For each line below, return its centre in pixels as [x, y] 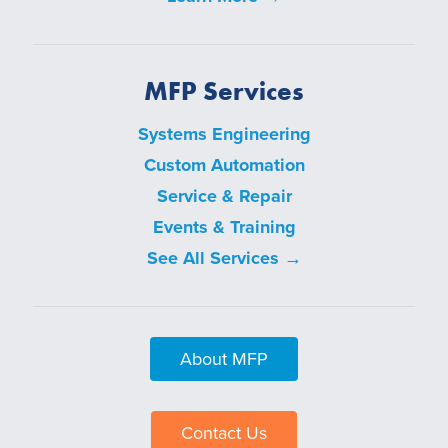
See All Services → [224, 257]
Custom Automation [224, 164]
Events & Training [224, 226]
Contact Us [224, 432]
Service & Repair [224, 195]
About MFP [224, 358]
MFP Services [224, 90]
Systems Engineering [224, 133]
